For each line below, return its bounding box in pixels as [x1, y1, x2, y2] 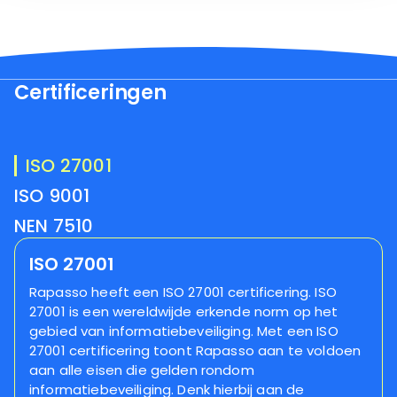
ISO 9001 [14, 183, 90, 208]
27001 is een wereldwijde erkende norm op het [29, 301, 339, 321]
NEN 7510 [14, 213, 94, 238]
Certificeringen [14, 77, 167, 106]
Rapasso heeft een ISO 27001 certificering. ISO [29, 282, 337, 301]
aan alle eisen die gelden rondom [29, 360, 254, 379]
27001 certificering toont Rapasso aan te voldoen [29, 340, 362, 360]
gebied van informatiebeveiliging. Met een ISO [29, 321, 339, 340]
